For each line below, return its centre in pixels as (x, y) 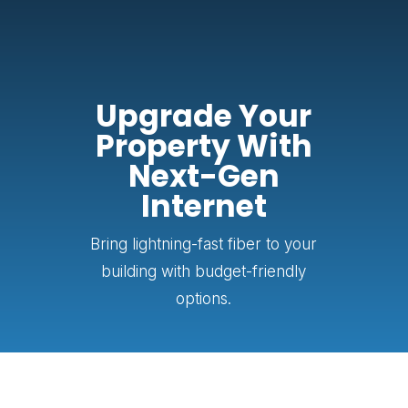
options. (204, 299)
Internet (204, 206)
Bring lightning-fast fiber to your (204, 244)
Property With (204, 146)
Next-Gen (204, 176)
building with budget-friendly (204, 271)
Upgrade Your (204, 116)
